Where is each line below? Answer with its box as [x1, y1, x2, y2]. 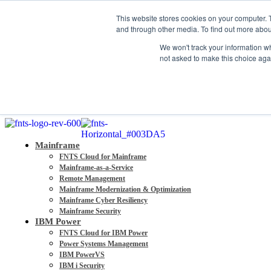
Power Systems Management [59, 240, 148, 248]
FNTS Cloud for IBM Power [59, 229, 148, 237]
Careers [29, 78, 47, 85]
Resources [29, 89, 53, 96]
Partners [29, 24, 48, 30]
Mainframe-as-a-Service [59, 163, 133, 172]
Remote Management [59, 174, 125, 183]
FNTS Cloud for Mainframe [59, 152, 146, 161]
